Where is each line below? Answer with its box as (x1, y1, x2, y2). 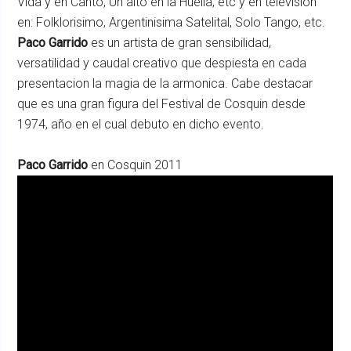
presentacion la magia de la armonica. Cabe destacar (17, 76, 313, 91)
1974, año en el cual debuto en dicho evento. (17, 117, 265, 132)
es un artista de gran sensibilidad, (88, 35, 272, 50)
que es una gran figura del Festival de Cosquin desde (17, 96, 306, 111)
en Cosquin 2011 (88, 157, 183, 172)
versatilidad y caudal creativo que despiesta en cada (17, 56, 307, 71)
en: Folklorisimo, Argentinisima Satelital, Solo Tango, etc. (17, 15, 326, 30)
